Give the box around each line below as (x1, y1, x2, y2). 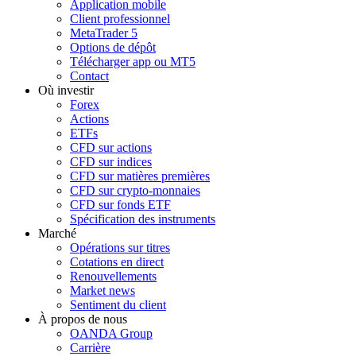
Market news (70, 283, 135, 297)
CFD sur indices (70, 154, 152, 168)
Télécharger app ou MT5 (70, 54, 195, 68)
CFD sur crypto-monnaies (70, 183, 200, 197)
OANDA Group (70, 326, 153, 340)
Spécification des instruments (70, 211, 215, 226)
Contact (70, 68, 109, 83)
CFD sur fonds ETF (70, 197, 171, 211)
